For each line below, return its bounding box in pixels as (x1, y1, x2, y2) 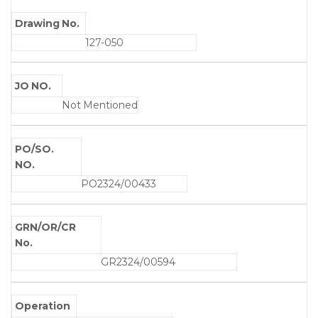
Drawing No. (15, 16, 80, 30)
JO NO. (15, 79, 52, 93)
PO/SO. (15, 142, 55, 155)
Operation (15, 299, 71, 312)
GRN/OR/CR (15, 221, 77, 234)
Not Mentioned (62, 99, 138, 112)
